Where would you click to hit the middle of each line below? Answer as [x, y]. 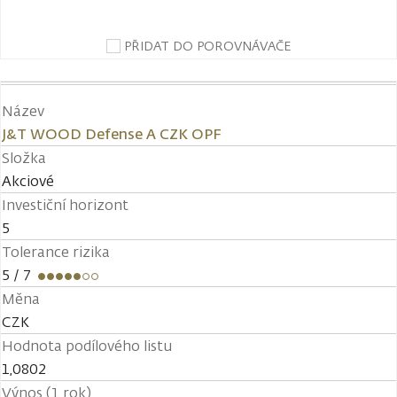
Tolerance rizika [56, 252]
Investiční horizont [65, 205]
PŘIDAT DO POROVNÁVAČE [207, 46]
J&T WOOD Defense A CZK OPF [112, 134]
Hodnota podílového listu [87, 346]
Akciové [28, 181]
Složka [24, 158]
